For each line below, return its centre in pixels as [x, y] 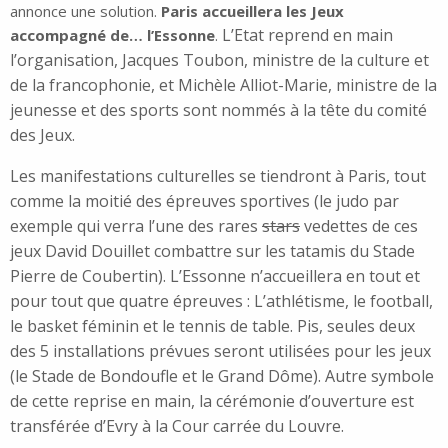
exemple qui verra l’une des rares [136, 225]
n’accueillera [296, 275]
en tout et [381, 275]
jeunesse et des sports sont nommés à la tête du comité [218, 109]
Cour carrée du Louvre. [258, 425]
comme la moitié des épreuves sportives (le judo [189, 200]
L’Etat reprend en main [307, 34]
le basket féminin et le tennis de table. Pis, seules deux [212, 325]
